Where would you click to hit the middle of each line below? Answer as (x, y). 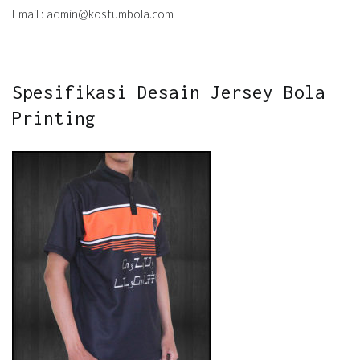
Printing (54, 117)
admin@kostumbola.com (110, 14)
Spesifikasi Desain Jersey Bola (169, 92)
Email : (29, 14)
